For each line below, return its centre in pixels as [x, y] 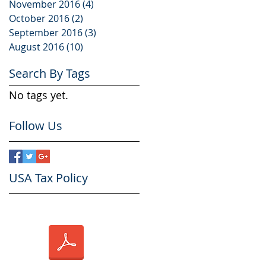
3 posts [113, 33]
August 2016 [37, 47]
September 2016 [46, 33]
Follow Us [36, 126]
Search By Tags [50, 73]
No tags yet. [39, 95]
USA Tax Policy [48, 178]
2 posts [99, 18]
